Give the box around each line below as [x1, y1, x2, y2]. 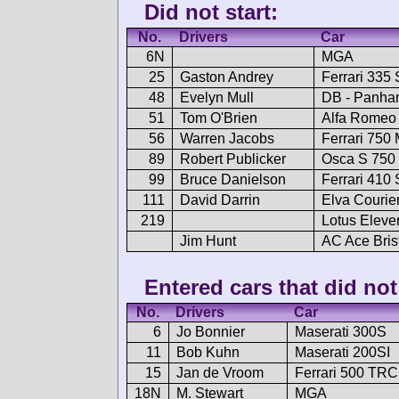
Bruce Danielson [180, 172, 286, 188]
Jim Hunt [180, 233, 236, 249]
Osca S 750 [322, 151, 395, 167]
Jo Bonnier [176, 323, 245, 339]
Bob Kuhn [176, 344, 240, 360]
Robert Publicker [180, 151, 286, 167]
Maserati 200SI [295, 344, 390, 360]
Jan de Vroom [176, 364, 264, 380]
